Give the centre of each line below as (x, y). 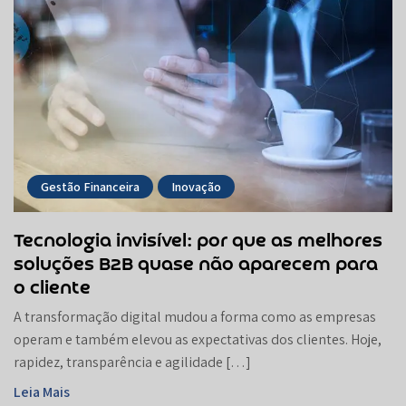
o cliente (52, 288)
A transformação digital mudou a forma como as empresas (195, 316)
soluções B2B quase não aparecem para (196, 265)
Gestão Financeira (90, 186)
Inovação (196, 186)
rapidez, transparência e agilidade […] (132, 362)
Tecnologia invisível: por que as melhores (198, 241)
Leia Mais (42, 391)
